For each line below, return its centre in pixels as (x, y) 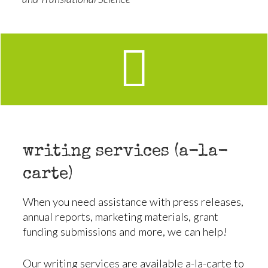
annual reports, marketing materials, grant (120, 217)
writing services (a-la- (125, 152)
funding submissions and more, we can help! (125, 232)
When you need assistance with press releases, (133, 202)
